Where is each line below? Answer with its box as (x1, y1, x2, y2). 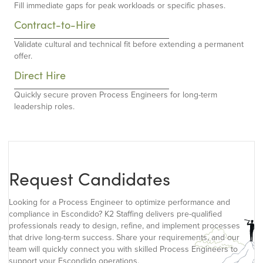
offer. (14, 50, 32, 63)
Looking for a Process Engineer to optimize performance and (9, 196, 230, 209)
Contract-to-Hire (14, 18, 96, 32)
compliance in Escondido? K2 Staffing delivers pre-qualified (9, 208, 222, 221)
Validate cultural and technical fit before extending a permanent (14, 38, 244, 51)
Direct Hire (14, 68, 66, 83)
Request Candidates (9, 167, 170, 191)
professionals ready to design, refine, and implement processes (9, 220, 240, 232)
